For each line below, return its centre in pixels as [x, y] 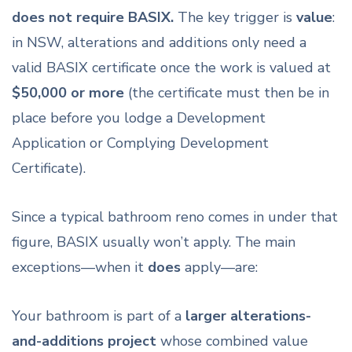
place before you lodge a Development [139, 117]
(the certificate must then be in [227, 92]
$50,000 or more [68, 92]
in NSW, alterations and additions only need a [159, 42]
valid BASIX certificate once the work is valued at [171, 67]
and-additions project [84, 341]
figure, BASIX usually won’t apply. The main [154, 242]
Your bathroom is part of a [99, 315]
